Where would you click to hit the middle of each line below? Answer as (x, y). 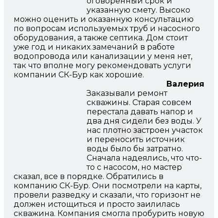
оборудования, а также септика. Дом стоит (101, 38)
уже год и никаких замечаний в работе (94, 47)
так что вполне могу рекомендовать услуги (102, 66)
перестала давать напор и (140, 112)
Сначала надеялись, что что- (144, 158)
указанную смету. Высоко (138, 10)
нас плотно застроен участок (145, 130)
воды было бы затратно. (135, 149)
